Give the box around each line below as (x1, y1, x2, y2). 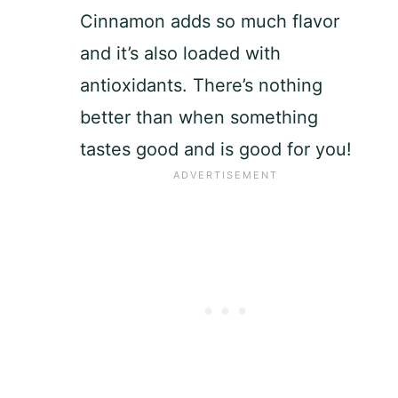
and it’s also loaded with (80, 42, 281, 64)
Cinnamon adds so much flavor (80, 10, 339, 32)
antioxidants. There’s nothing (80, 74, 322, 96)
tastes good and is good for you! (80, 138, 352, 160)
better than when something (80, 106, 318, 128)
